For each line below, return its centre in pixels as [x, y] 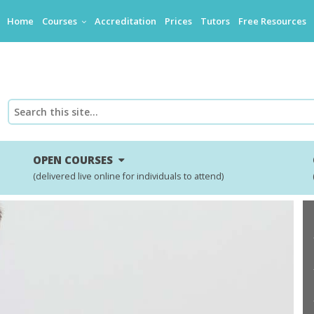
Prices [179, 21]
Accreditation [126, 21]
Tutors [216, 21]
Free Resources [273, 21]
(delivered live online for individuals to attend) [129, 177]
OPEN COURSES [76, 160]
